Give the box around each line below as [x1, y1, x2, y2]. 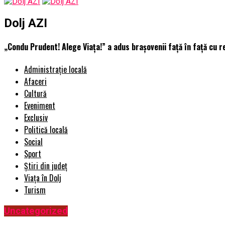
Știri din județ [24, 160, 67, 172]
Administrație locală [24, 63, 87, 76]
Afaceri [24, 75, 47, 88]
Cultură [24, 87, 47, 100]
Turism [24, 184, 46, 196]
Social [24, 136, 43, 148]
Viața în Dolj [24, 172, 61, 184]
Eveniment [24, 99, 55, 112]
